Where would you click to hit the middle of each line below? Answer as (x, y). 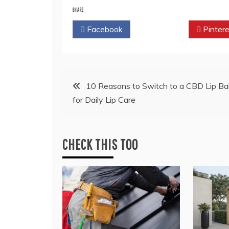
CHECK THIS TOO (100, 145)
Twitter (162, 29)
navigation (91, 110)
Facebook (104, 29)
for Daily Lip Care (104, 100)
